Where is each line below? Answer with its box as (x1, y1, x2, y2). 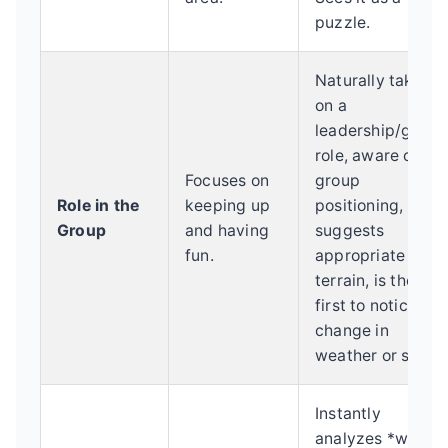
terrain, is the (315, 270, 415, 290)
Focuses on (185, 170, 269, 190)
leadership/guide (315, 120, 445, 140)
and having (185, 220, 269, 240)
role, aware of (315, 145, 419, 165)
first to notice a (315, 295, 431, 315)
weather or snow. (315, 345, 445, 365)
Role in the (57, 195, 140, 215)
